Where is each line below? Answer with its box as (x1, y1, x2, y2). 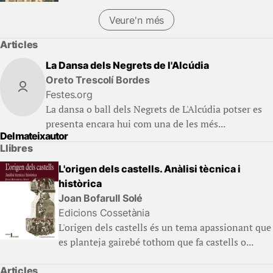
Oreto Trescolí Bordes (46, 74, 150, 86)
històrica (58, 177, 102, 190)
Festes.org (46, 88, 93, 101)
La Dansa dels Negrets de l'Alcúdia (46, 59, 210, 71)
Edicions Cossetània (58, 207, 150, 219)
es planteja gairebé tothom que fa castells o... (58, 235, 253, 249)
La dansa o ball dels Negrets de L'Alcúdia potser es (46, 102, 263, 116)
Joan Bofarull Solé (58, 192, 143, 204)
